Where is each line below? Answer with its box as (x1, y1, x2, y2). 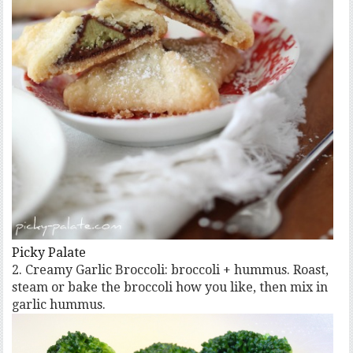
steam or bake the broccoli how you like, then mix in (12, 279, 329, 295)
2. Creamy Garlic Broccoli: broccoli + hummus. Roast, (12, 262, 329, 277)
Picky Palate (12, 244, 87, 260)
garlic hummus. (12, 296, 106, 312)
